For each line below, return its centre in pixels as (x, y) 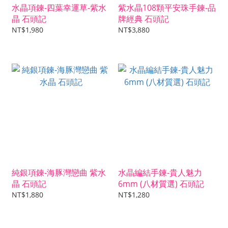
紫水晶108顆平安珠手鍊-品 (167, 8)
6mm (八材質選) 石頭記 (161, 184)
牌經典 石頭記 (144, 19)
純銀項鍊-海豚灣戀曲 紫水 (59, 173)
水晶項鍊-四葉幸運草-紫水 (59, 8)
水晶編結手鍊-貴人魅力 (160, 173)
